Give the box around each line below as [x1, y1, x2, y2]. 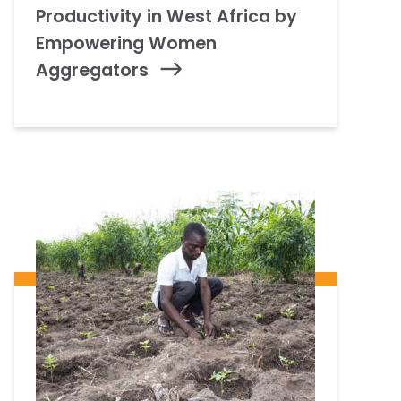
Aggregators [36, 57, 149, 82]
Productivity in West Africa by [36, 4, 297, 29]
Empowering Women [36, 30, 217, 55]
